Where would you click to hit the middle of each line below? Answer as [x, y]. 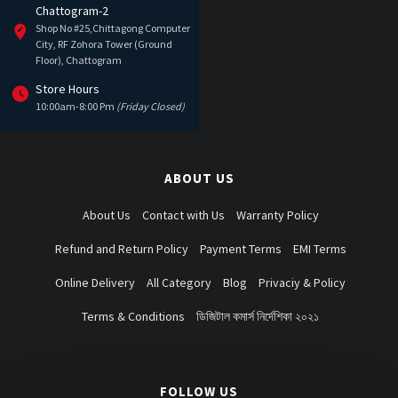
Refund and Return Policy [121, 249]
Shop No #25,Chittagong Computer [113, 28]
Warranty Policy [277, 215]
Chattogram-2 [72, 11]
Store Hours [68, 89]
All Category [179, 283]
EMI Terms [319, 249]
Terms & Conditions [133, 316]
